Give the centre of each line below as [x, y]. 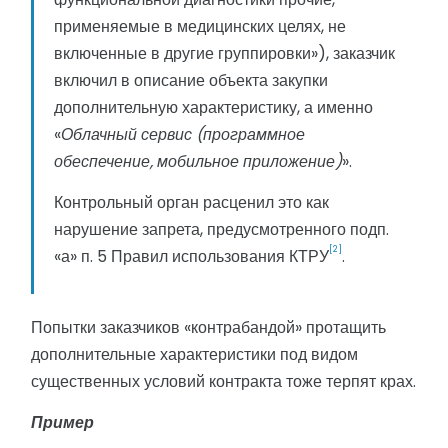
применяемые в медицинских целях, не [200, 27]
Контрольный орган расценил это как [191, 203]
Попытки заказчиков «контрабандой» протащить [208, 328]
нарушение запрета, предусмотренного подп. [221, 230]
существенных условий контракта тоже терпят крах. [223, 382]
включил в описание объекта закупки [191, 81]
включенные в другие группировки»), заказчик [224, 54]
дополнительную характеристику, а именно [213, 108]
